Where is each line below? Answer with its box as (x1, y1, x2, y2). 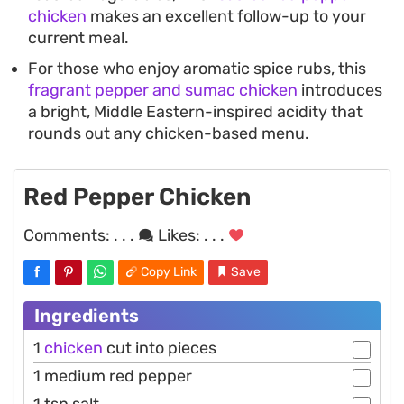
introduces (298, 79, 382, 100)
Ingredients (34, 304, 139, 326)
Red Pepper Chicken (23, 182, 251, 211)
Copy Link (141, 263, 197, 280)
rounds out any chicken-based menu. (28, 123, 309, 143)
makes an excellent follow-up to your (87, 5, 366, 26)
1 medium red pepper (33, 365, 192, 386)
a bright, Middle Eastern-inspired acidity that (28, 101, 363, 122)
